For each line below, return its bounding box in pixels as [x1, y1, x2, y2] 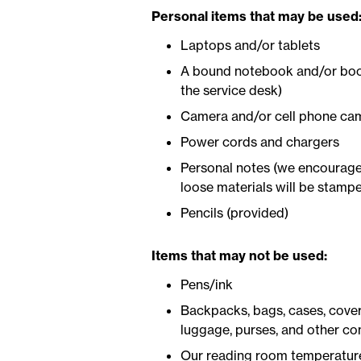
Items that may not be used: [151, 247, 327, 263]
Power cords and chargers [180, 134, 339, 151]
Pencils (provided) [180, 205, 288, 222]
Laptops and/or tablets [180, 37, 320, 54]
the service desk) [180, 82, 282, 99]
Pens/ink [180, 276, 233, 293]
